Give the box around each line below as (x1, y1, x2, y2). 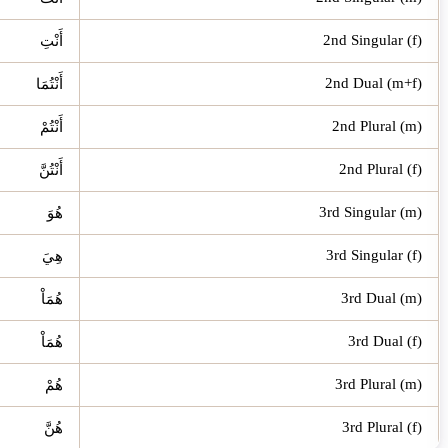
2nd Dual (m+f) (325, 74, 422, 91)
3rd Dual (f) (348, 332, 422, 349)
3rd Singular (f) (326, 246, 422, 263)
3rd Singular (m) (319, 203, 422, 220)
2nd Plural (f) (339, 160, 422, 177)
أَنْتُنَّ (39, 161, 63, 178)
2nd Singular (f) (323, 31, 422, 48)
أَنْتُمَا (36, 75, 63, 92)
